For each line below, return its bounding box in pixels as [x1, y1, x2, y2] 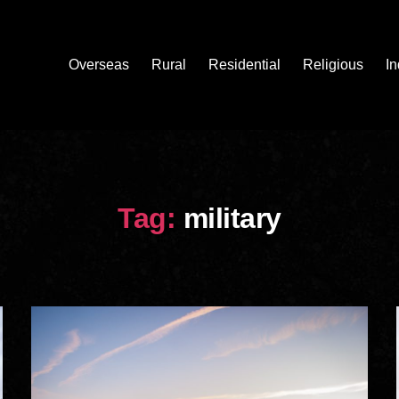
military [183, 201, 281, 234]
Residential [208, 57, 281, 73]
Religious [303, 57, 363, 73]
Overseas [69, 57, 129, 73]
